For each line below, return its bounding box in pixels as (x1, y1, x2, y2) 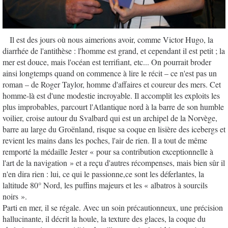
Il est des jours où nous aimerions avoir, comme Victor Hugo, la (3, 34, 213, 45)
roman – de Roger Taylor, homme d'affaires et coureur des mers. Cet (3, 78, 221, 90)
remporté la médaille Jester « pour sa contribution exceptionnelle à (3, 146, 213, 157)
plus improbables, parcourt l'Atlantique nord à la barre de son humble (3, 101, 224, 112)
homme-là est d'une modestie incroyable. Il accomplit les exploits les (3, 90, 220, 101)
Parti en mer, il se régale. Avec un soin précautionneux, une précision (3, 202, 223, 213)
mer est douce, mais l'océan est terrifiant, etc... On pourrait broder (3, 56, 211, 67)
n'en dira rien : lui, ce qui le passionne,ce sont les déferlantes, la (3, 168, 204, 179)
